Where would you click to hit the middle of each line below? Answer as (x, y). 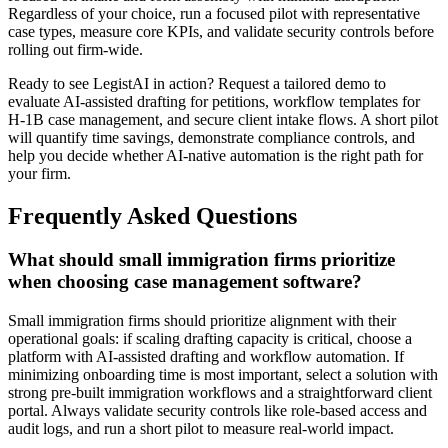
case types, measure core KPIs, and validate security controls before (221, 31)
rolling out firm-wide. (75, 49)
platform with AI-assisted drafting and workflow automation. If (206, 357)
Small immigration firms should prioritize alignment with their (202, 321)
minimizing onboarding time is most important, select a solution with (223, 375)
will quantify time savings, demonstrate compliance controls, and (211, 137)
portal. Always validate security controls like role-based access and (217, 411)
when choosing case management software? (185, 282)
